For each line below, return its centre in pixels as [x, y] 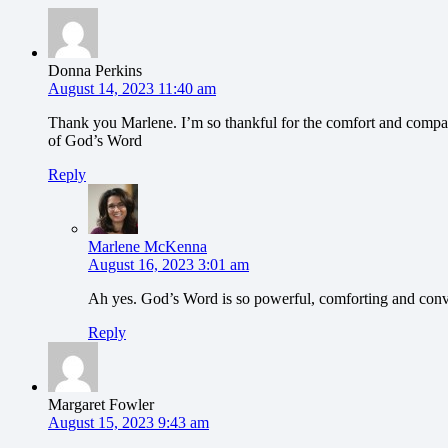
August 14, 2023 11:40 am [132, 89]
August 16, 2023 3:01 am [168, 265]
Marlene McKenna [147, 247]
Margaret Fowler [101, 405]
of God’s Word [95, 141]
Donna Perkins [95, 71]
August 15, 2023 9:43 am [128, 423]
